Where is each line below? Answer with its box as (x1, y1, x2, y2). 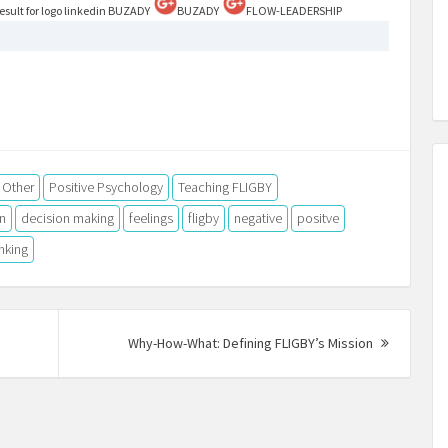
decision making (21, 208, 114, 227)
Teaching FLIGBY (178, 177, 272, 196)
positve (297, 208, 339, 227)
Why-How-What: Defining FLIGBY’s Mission (128, 333, 376, 352)
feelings (129, 208, 173, 227)
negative (234, 208, 282, 227)
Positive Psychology (49, 177, 163, 196)
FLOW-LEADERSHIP (246, 2, 344, 18)
